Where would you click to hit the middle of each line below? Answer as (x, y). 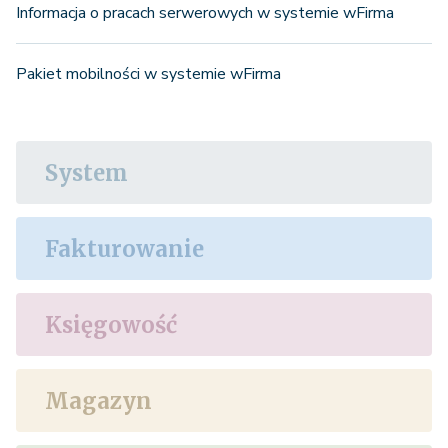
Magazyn (98, 400)
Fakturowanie (124, 248)
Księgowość (111, 324)
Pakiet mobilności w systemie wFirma (148, 73)
